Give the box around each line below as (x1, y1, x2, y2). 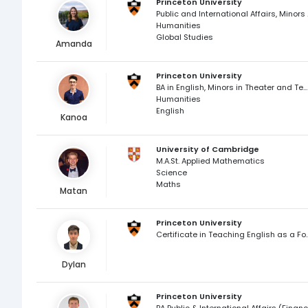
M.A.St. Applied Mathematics (155, 155, 265, 166)
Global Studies (155, 32, 213, 43)
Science (155, 167, 187, 178)
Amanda (55, 38, 92, 49)
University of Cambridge (155, 144, 259, 155)
